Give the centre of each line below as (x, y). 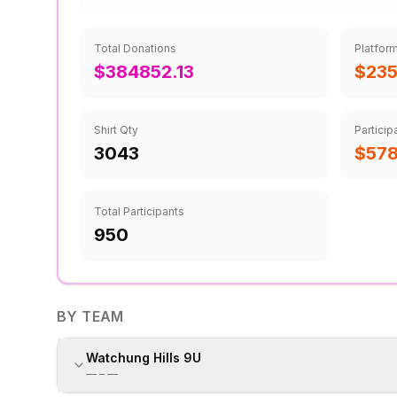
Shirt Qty (116, 130)
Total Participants (139, 211)
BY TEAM (90, 316)
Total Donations (135, 48)
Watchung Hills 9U (144, 358)
